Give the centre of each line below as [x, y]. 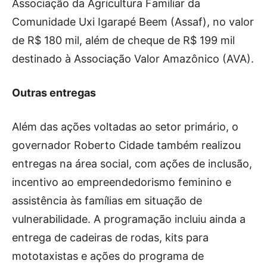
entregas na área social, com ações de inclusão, [132, 164]
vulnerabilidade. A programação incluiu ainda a [129, 219]
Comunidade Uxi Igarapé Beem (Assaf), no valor [133, 22]
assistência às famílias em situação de [107, 201]
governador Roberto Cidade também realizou [126, 145]
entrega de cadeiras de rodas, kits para [110, 237]
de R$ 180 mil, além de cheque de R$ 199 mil [123, 40]
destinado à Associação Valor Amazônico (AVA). [133, 59]
